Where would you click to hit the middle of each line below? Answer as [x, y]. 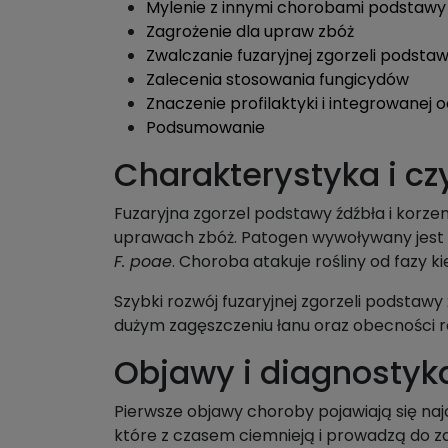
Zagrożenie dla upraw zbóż [250, 31]
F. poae [143, 261]
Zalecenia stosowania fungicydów [277, 79]
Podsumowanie [205, 127]
